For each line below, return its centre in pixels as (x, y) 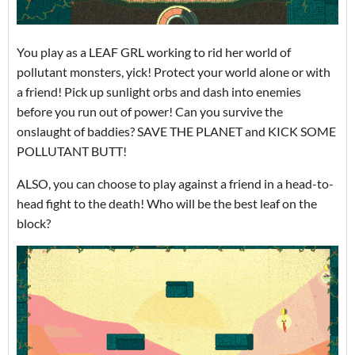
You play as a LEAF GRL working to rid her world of (154, 52)
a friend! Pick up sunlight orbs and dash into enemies (159, 91)
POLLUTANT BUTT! (72, 151)
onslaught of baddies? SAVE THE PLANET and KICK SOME (176, 131)
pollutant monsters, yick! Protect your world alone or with (174, 71)
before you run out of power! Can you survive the (150, 111)
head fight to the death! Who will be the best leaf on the (167, 203)
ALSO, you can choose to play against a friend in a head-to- (175, 183)
